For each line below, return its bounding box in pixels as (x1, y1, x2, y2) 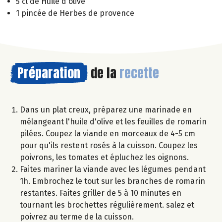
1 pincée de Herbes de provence (16, 8, 134, 18)
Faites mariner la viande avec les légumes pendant (20, 164, 206, 174)
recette (119, 62, 159, 83)
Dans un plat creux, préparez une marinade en (20, 105, 192, 114)
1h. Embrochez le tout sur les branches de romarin (20, 176, 205, 186)
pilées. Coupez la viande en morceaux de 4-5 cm (20, 128, 195, 138)
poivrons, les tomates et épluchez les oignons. (20, 152, 189, 162)
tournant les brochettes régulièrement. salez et (20, 200, 194, 210)
